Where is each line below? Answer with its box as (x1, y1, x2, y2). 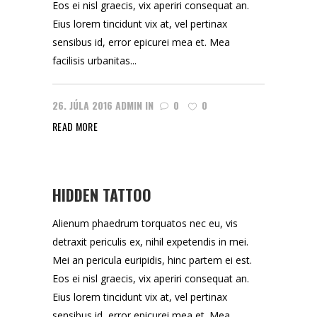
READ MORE (52, 119, 98, 134)
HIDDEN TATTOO (52, 183, 151, 206)
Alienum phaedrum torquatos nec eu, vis (52, 217, 238, 230)
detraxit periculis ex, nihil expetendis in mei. (52, 235, 248, 248)
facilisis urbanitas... (52, 54, 137, 67)
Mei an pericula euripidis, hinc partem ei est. (52, 253, 252, 267)
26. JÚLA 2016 (52, 98, 113, 113)
